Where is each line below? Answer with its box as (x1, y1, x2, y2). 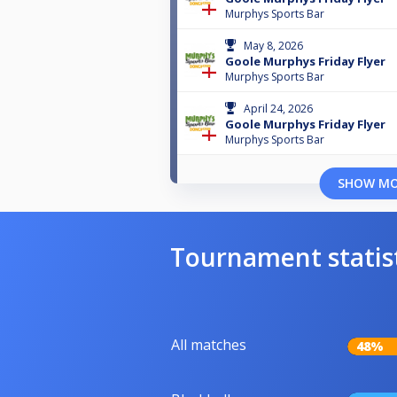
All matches (171, 335, 246, 355)
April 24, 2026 (244, 101, 313, 117)
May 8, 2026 (244, 38, 303, 54)
